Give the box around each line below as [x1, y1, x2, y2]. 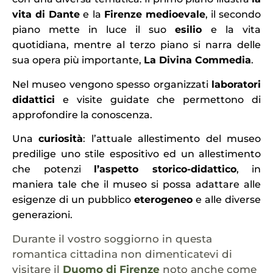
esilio [175, 24, 211, 36]
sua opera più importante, [12, 54, 144, 66]
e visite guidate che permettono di [55, 93, 261, 105]
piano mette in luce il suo [12, 24, 175, 36]
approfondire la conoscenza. [12, 108, 152, 121]
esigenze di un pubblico [12, 194, 134, 206]
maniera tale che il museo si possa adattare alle [12, 179, 261, 191]
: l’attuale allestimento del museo [83, 133, 261, 145]
